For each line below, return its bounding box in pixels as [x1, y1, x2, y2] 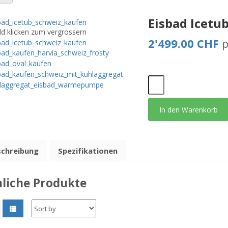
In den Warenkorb [159, 104, 218, 115]
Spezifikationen [58, 146, 118, 156]
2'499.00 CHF [148, 36, 219, 51]
